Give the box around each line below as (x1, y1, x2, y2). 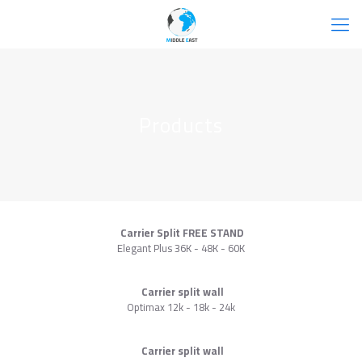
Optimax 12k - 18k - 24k (127, 297, 235, 317)
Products (139, 106, 223, 144)
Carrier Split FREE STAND (120, 223, 244, 242)
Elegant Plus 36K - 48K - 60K (117, 238, 245, 258)
